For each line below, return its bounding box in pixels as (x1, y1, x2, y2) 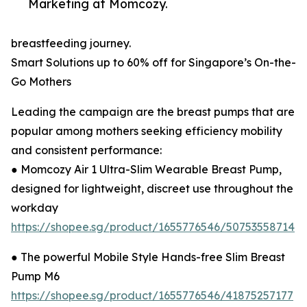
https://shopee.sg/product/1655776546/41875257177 (11, 288, 293, 303)
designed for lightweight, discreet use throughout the (11, 182, 293, 196)
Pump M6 (11, 269, 60, 284)
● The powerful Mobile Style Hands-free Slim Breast (11, 250, 285, 265)
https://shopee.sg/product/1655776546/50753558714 (11, 220, 295, 234)
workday (11, 201, 58, 215)
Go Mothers (11, 75, 71, 89)
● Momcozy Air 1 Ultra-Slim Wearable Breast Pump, (11, 162, 282, 177)
